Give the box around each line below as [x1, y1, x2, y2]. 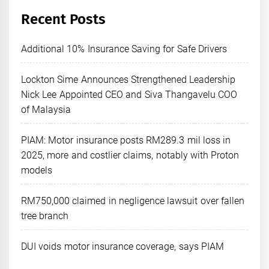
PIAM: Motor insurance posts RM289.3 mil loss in [21, 134, 231, 146]
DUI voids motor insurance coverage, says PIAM [21, 240, 224, 252]
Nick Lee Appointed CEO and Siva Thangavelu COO [21, 88, 238, 100]
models [21, 164, 52, 176]
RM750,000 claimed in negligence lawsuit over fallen [21, 195, 244, 207]
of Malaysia [21, 103, 71, 115]
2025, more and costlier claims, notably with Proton [21, 149, 240, 161]
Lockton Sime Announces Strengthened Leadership [21, 73, 236, 85]
